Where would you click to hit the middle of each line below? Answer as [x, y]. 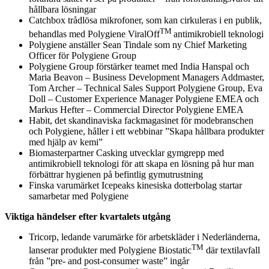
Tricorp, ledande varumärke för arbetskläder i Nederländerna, [144, 237]
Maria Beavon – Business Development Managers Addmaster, [147, 77]
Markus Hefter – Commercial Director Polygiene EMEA [136, 109]
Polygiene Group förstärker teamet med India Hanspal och [139, 66]
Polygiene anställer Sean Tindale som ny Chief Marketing [138, 44]
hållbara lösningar [62, 10]
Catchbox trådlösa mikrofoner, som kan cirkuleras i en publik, [145, 20]
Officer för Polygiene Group [83, 55]
